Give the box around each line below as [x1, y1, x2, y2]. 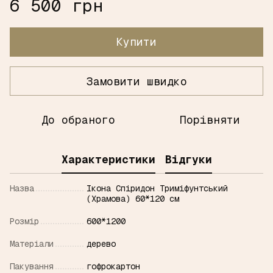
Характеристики [61, 152, 155, 166]
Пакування [10, 261, 54, 272]
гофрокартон [87, 261, 140, 272]
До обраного [41, 113, 115, 127]
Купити [116, 35, 157, 49]
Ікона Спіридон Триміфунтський [87, 183, 228, 194]
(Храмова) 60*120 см [87, 193, 179, 204]
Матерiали [10, 238, 54, 249]
